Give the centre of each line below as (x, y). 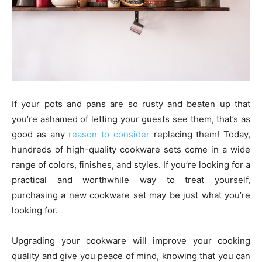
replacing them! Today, (200, 134)
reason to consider (109, 134)
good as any (40, 134)
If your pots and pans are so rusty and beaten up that (131, 104)
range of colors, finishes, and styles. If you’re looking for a (131, 164)
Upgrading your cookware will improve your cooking (131, 240)
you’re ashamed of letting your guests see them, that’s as (131, 119)
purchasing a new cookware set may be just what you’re (131, 195)
